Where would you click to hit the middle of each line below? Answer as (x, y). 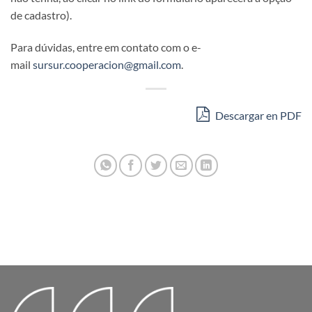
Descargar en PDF (257, 115)
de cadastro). (41, 15)
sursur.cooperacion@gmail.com (107, 64)
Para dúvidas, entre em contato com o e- (106, 47)
